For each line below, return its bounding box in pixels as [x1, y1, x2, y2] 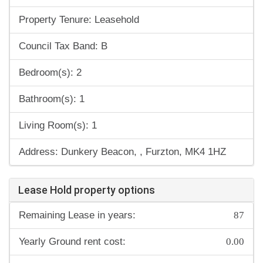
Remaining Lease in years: [19, 210, 136, 221]
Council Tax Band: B [19, 41, 107, 52]
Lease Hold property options [18, 184, 155, 197]
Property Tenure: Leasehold [19, 14, 139, 26]
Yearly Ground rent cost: [19, 236, 126, 248]
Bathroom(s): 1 [19, 93, 85, 105]
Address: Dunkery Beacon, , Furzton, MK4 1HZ [19, 146, 226, 158]
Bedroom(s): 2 [19, 67, 82, 79]
